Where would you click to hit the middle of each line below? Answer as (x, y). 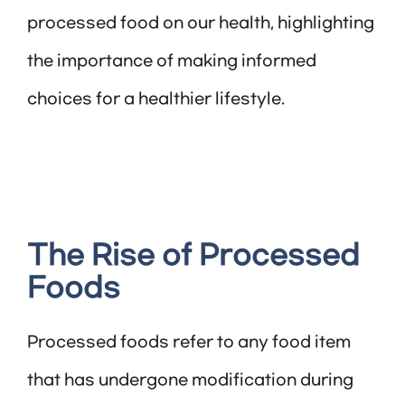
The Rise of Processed (193, 257)
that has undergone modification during (190, 381)
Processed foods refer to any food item (189, 343)
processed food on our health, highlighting (201, 24)
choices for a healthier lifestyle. (156, 100)
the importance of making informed (172, 62)
